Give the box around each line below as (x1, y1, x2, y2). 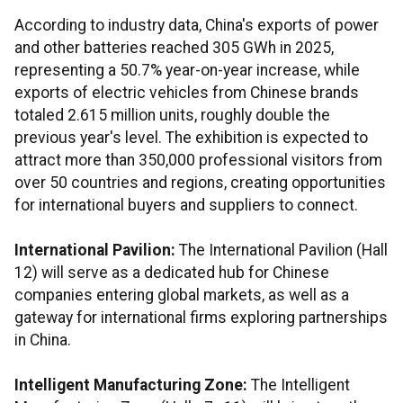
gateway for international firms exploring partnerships (14, 309, 388, 327)
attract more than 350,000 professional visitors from (14, 151, 382, 169)
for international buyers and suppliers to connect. (14, 196, 358, 214)
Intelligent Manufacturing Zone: (14, 376, 247, 394)
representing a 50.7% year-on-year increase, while (14, 61, 360, 79)
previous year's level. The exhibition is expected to (14, 129, 368, 147)
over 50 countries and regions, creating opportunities (14, 174, 386, 192)
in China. (14, 331, 71, 349)
